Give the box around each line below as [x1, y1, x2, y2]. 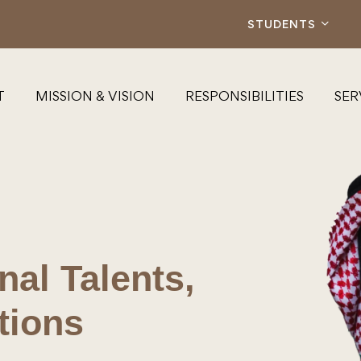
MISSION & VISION [35, 87, 155, 104]
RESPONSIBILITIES [185, 87, 304, 104]
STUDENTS [247, 17, 317, 31]
